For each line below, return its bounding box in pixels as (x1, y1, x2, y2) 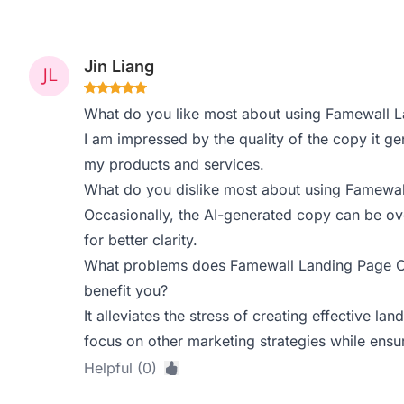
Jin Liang (83, 57, 154, 76)
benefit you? (83, 281, 168, 299)
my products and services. (83, 155, 264, 173)
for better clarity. (83, 231, 197, 249)
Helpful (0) (83, 359, 157, 377)
